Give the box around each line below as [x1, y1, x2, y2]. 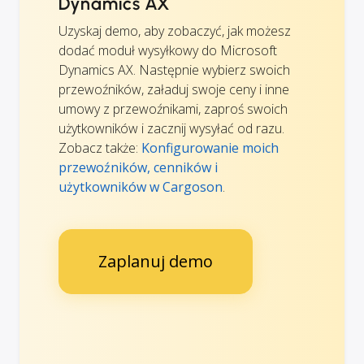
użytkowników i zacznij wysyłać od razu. [58, 119, 284, 138]
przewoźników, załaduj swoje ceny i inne [58, 80, 289, 99]
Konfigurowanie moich [141, 139, 279, 158]
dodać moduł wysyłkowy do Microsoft [58, 41, 277, 60]
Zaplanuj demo [98, 250, 213, 273]
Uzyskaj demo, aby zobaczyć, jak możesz [58, 22, 291, 41]
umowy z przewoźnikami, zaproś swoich [58, 100, 288, 119]
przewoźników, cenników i [58, 158, 218, 177]
